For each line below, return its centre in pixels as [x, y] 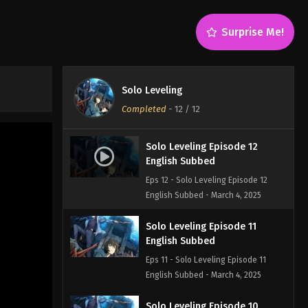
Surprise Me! [253, 32]
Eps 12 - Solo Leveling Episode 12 [206, 180]
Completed [144, 109]
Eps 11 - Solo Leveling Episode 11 [206, 260]
